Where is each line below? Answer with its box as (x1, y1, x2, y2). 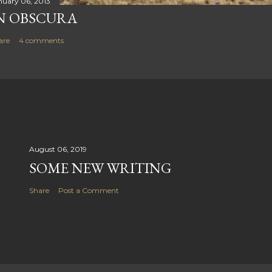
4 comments (19, 36, 64, 46)
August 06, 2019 (29, 144, 87, 154)
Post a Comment (58, 186, 119, 195)
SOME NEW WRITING (29, 158, 171, 178)
